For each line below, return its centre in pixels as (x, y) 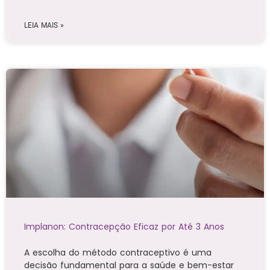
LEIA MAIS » (44, 26)
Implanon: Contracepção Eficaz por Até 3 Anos (124, 227)
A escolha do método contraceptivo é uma (118, 253)
